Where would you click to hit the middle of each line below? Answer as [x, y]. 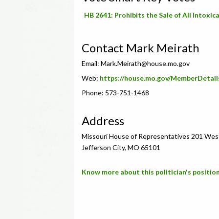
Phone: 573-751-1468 [115, 93]
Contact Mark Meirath [141, 48]
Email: [91, 63]
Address [103, 120]
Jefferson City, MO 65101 [121, 147]
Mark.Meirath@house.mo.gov [145, 63]
